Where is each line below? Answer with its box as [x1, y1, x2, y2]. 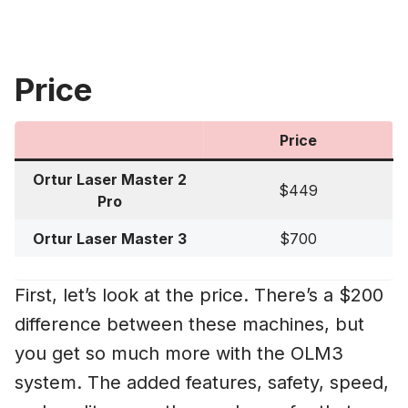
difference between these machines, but [15, 313, 364, 336]
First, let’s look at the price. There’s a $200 [15, 284, 383, 307]
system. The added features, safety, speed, [15, 372, 389, 394]
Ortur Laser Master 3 [32, 229, 187, 249]
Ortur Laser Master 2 [32, 170, 187, 189]
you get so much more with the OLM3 [15, 342, 343, 365]
